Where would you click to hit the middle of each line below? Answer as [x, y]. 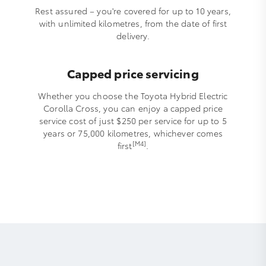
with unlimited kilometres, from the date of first [133, 23]
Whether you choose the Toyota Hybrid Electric [133, 96]
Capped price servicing [133, 73]
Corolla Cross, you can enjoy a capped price [133, 108]
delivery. [133, 36]
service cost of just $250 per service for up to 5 [133, 121]
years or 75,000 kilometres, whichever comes [133, 133]
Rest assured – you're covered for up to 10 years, [133, 11]
